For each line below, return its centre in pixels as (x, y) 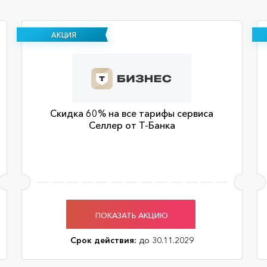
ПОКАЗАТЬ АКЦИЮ (132, 215)
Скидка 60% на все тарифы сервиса (132, 113)
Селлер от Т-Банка (132, 125)
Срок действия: (103, 240)
